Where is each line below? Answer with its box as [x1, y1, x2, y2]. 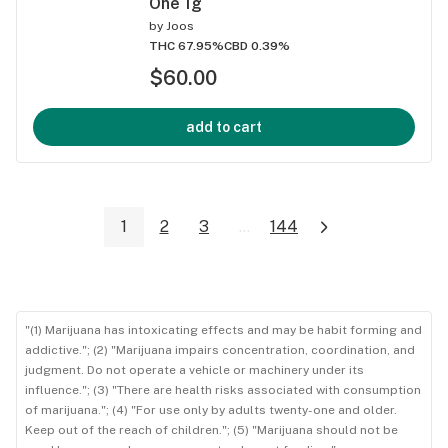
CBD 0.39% [224, 38, 290, 53]
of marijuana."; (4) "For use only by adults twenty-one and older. [25, 403, 397, 418]
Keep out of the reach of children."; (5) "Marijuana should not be [25, 423, 398, 438]
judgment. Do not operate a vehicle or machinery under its [25, 363, 364, 378]
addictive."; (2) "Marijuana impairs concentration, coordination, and [25, 343, 415, 358]
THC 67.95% [149, 38, 224, 53]
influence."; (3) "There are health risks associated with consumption [25, 383, 421, 398]
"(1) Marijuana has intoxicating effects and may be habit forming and [25, 323, 422, 338]
